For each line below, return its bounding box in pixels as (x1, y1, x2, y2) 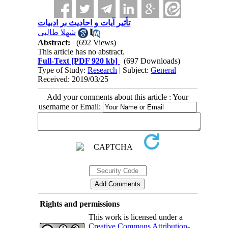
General (151, 66, 177, 75)
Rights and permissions (39, 199, 120, 209)
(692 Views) (76, 38, 117, 47)
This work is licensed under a (88, 213, 183, 222)
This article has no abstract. (38, 47, 125, 56)
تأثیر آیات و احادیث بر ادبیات (38, 18, 131, 27)
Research (88, 66, 118, 75)
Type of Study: (38, 66, 88, 75)
